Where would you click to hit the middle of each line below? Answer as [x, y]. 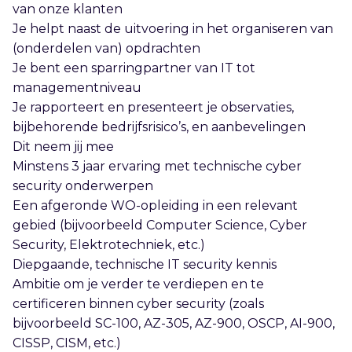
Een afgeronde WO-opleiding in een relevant [155, 205]
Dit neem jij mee [63, 146]
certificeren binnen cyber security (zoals [138, 303]
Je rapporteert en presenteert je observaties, [153, 107]
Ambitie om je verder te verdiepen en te [138, 284]
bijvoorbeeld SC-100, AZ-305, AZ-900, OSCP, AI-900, [174, 323]
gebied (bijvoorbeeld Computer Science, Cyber [160, 225]
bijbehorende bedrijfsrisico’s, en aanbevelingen [162, 126]
